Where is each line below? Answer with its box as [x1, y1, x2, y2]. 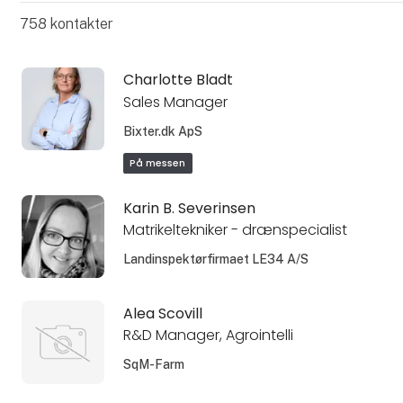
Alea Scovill [122, 302, 202, 324]
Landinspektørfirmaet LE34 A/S [122, 252, 309, 267]
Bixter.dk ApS [122, 124, 202, 139]
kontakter [46, 14, 113, 32]
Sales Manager [122, 92, 228, 113]
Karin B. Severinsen [122, 197, 255, 219]
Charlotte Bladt [122, 69, 233, 91]
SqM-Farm [122, 357, 184, 372]
